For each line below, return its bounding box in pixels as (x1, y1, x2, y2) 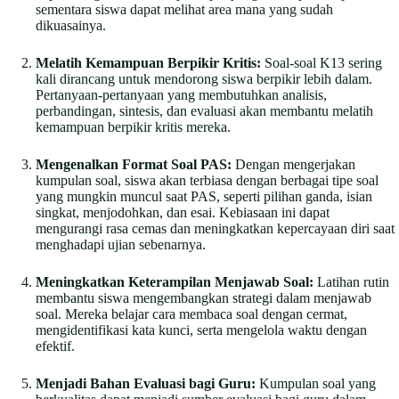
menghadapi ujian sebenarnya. (36, 237, 206, 253)
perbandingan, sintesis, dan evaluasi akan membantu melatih (36, 103, 373, 119)
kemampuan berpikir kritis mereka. (36, 119, 231, 135)
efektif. (36, 338, 75, 354)
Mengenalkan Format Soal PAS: (36, 157, 232, 173)
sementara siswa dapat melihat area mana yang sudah (36, 2, 333, 18)
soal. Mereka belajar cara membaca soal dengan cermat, (36, 306, 347, 322)
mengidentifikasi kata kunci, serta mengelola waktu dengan (36, 322, 367, 338)
